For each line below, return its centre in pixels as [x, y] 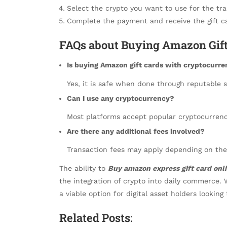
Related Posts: [96, 218]
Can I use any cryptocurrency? [121, 98]
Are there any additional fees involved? [136, 131]
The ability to [84, 168]
